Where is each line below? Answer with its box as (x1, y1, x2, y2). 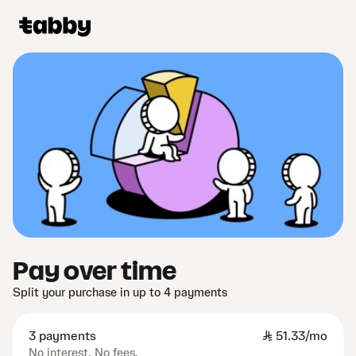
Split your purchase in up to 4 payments (13, 287, 227, 300)
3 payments (29, 330, 96, 343)
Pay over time (13, 259, 177, 284)
